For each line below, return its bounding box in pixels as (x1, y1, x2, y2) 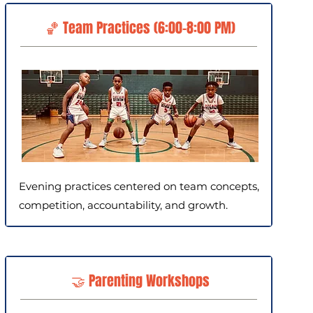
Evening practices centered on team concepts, (18, 180, 259, 193)
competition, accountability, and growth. (18, 198, 228, 212)
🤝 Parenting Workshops (71, 270, 210, 291)
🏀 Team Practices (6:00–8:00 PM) (45, 17, 235, 38)
